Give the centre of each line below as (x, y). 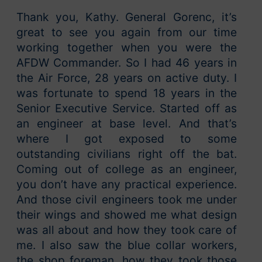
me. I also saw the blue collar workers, (127, 245)
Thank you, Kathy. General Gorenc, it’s (127, 17)
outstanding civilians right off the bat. (127, 154)
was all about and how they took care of (127, 230)
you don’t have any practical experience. (127, 185)
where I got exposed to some (127, 139)
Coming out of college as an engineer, (127, 169)
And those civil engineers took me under (127, 200)
